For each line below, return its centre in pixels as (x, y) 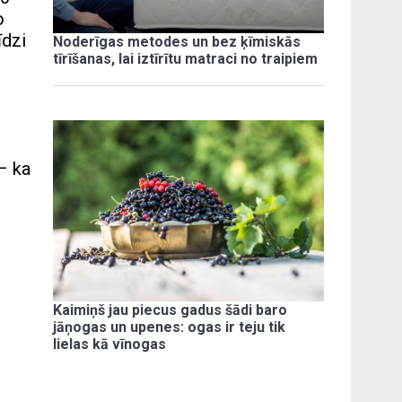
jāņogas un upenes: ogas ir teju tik (170, 327)
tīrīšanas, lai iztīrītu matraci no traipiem (186, 59)
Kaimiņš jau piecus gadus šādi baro (170, 310)
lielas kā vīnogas (110, 344)
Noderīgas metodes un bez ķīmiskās (177, 42)
